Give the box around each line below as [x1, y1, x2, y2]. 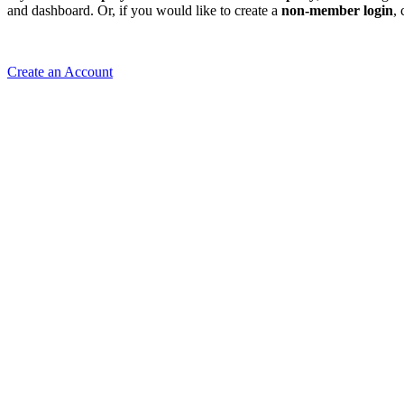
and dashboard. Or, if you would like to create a [7, 2, 281, 18]
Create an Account [7, 63, 113, 79]
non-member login [281, 2, 393, 18]
